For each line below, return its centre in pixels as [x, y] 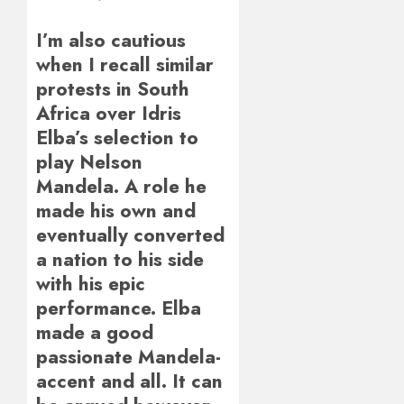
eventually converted [130, 234]
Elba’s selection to [117, 137]
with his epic [91, 283]
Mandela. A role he [121, 186]
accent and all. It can [129, 381]
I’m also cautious [111, 40]
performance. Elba [119, 308]
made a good [95, 332]
